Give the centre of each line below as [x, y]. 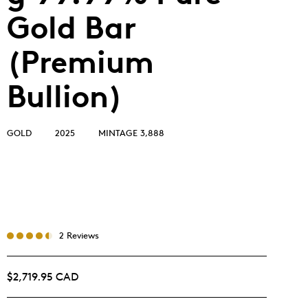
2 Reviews [79, 235]
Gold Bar [71, 27]
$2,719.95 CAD [43, 277]
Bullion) [65, 96]
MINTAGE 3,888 [131, 133]
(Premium [80, 62]
